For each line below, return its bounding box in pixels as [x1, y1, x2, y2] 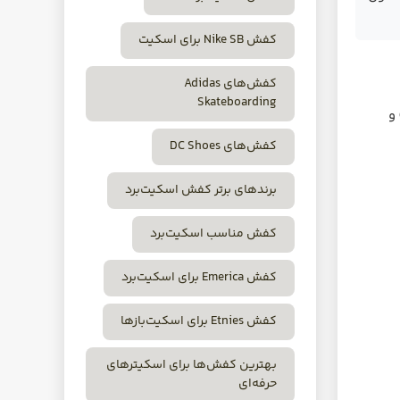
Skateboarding [197, 93, 277, 112]
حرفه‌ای [238, 374, 277, 394]
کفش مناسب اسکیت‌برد [150, 224, 277, 244]
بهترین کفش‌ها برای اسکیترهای [106, 355, 277, 375]
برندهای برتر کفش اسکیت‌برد [125, 180, 277, 200]
